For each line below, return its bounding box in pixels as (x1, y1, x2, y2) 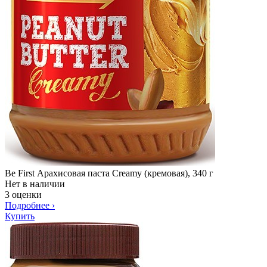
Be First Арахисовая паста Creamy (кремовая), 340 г (5, 167, 213, 178)
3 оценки (5, 189, 42, 200)
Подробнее (5, 200, 52, 210)
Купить (5, 210, 35, 221)
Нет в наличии (5, 178, 65, 189)
